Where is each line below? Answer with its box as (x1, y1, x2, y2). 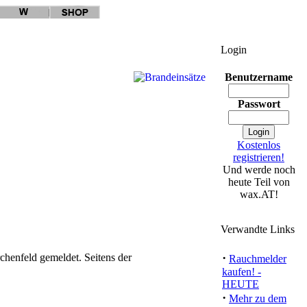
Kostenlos (237, 139, 280, 151)
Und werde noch (222, 164, 295, 175)
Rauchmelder (229, 253, 286, 265)
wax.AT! (239, 188, 278, 200)
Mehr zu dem (229, 293, 286, 304)
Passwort (237, 98, 280, 110)
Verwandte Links (218, 223, 295, 235)
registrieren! (233, 151, 284, 163)
